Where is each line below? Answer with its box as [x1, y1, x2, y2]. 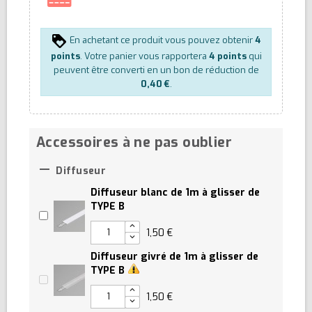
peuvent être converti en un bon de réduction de [53, 63, 259, 76]
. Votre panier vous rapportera [79, 49, 209, 62]
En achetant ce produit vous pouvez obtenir [68, 34, 255, 47]
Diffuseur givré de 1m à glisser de [91, 249, 258, 263]
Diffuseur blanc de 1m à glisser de [91, 185, 260, 199]
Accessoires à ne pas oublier [36, 132, 232, 151]
